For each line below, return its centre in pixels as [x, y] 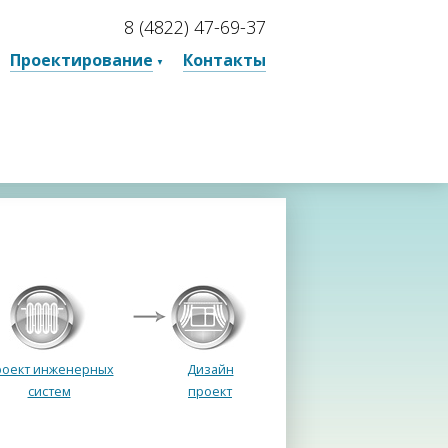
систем [49, 391]
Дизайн [210, 369]
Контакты [224, 60]
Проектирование [81, 60]
